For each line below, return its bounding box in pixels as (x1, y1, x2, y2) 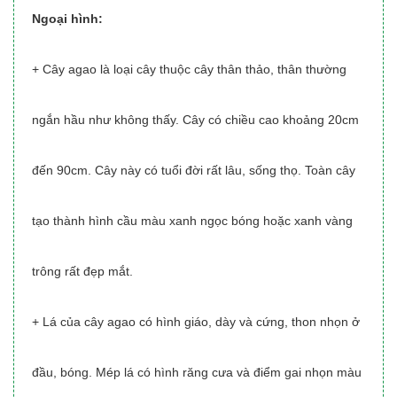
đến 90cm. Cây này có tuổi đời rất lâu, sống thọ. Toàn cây (32, 162, 355, 177)
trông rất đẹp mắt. (32, 263, 133, 278)
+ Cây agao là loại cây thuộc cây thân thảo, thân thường (32, 61, 346, 76)
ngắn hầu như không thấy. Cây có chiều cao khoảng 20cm (32, 112, 359, 127)
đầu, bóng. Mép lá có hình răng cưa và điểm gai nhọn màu (32, 364, 362, 379)
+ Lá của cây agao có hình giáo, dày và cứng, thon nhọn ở (32, 314, 360, 329)
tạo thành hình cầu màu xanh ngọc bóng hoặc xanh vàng (32, 213, 353, 228)
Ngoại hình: (32, 11, 103, 26)
